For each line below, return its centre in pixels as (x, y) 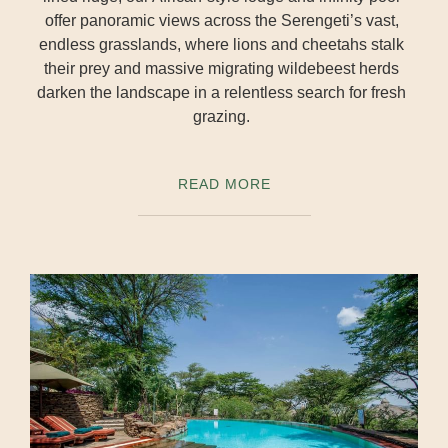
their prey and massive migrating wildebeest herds (222, 69)
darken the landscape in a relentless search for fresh (222, 93)
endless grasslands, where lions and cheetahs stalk (222, 45)
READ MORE (224, 183)
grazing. (222, 117)
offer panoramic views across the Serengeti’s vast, (221, 21)
